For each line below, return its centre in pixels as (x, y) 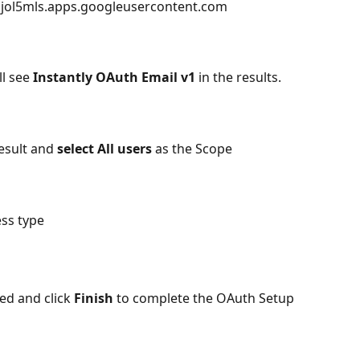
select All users (106, 148)
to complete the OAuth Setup (204, 299)
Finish (94, 299)
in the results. (240, 77)
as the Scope (194, 148)
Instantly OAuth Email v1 (114, 77)
